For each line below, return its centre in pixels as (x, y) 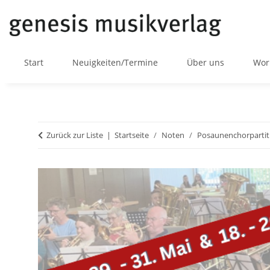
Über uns (206, 63)
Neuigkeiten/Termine (115, 63)
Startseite (132, 135)
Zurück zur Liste (75, 135)
